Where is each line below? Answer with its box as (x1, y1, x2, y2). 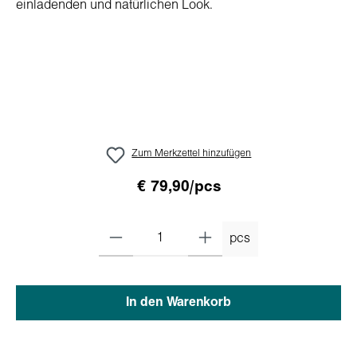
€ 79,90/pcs (136, 179, 221, 194)
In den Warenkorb (126, 296, 231, 309)
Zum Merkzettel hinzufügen (131, 149, 252, 159)
